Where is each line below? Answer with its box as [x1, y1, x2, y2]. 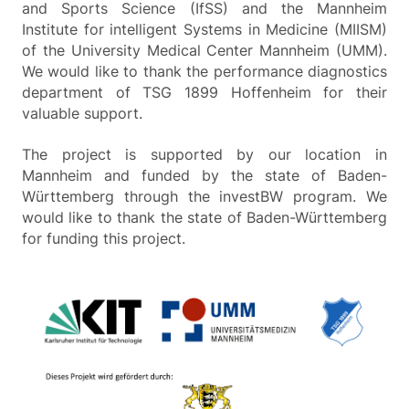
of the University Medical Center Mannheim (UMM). [22, 42, 387, 60]
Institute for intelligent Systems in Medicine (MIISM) [22, 21, 387, 39]
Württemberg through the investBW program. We [22, 188, 387, 206]
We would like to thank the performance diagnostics [22, 63, 387, 81]
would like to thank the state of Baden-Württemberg [22, 209, 387, 227]
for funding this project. [22, 230, 185, 248]
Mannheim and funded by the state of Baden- [22, 167, 387, 185]
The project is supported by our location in [22, 146, 387, 164]
